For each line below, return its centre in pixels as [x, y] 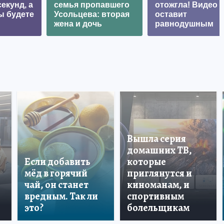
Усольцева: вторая [92, 14]
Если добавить [57, 161]
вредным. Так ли [61, 196]
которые [146, 161]
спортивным [155, 196]
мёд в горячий [56, 173]
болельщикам [158, 207]
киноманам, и [158, 184]
